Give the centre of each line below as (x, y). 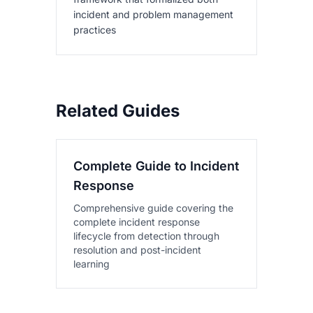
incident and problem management (153, 14)
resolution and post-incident (137, 250)
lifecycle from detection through (146, 236)
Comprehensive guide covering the (153, 208)
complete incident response (137, 222)
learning (92, 264)
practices (95, 30)
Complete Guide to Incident (156, 166)
